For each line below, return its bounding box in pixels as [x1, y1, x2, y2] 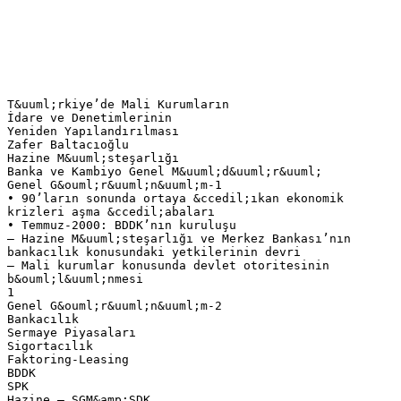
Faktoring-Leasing [7, 352, 129, 366]
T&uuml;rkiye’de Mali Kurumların [7, 97, 229, 111]
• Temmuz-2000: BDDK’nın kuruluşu [7, 218, 236, 232]
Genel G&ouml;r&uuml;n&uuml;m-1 [7, 177, 222, 192]
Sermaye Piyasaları [7, 325, 136, 339]
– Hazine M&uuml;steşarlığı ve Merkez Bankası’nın [7, 231, 351, 245]
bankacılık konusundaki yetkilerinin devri [7, 244, 301, 259]
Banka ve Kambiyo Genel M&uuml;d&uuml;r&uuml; [7, 164, 322, 178]
